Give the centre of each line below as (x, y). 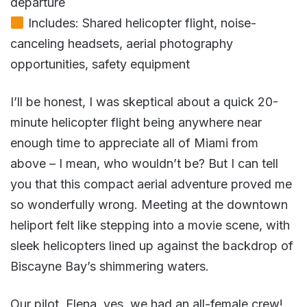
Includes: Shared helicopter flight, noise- (140, 23)
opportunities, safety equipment (100, 64)
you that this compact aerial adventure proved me (151, 184)
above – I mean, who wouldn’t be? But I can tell (144, 163)
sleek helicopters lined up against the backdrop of (152, 245)
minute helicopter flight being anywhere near (136, 122)
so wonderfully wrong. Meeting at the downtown (149, 204)
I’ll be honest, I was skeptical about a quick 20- (144, 101)
